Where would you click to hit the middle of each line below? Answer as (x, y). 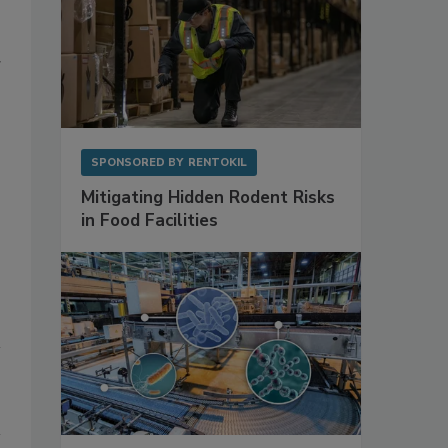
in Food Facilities (149, 220)
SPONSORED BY (137, 162)
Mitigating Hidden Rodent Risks (208, 197)
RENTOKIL (217, 162)
